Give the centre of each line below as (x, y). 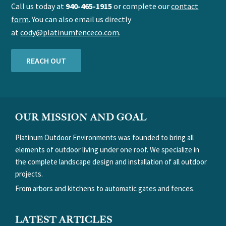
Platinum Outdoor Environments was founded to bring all (104, 137)
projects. (29, 174)
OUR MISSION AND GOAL (81, 117)
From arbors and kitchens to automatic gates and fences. (105, 188)
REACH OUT (46, 60)
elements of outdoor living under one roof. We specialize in (107, 149)
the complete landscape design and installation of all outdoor (111, 161)
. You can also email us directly (80, 19)
